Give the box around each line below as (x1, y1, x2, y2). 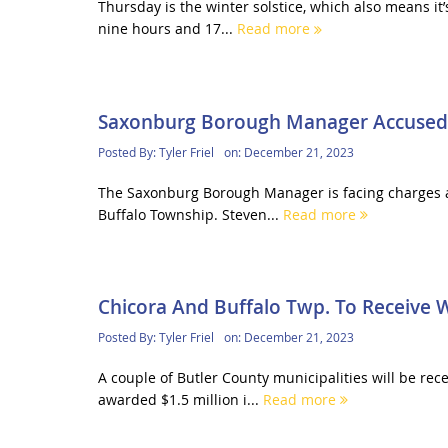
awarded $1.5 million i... (97, 389, 263, 409)
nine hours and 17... (97, 19, 237, 39)
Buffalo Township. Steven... (97, 204, 283, 224)
